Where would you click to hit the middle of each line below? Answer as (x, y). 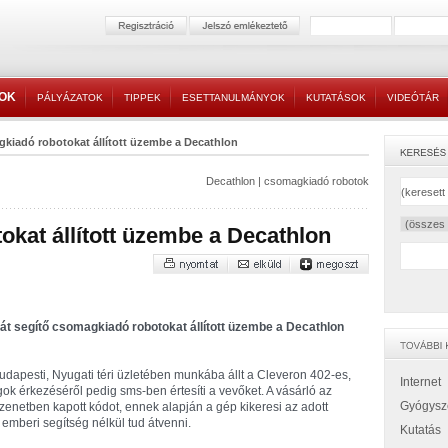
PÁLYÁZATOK (70, 97)
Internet (420, 382)
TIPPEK (142, 97)
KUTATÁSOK (336, 97)
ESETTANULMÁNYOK (233, 97)
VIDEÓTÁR (413, 97)
